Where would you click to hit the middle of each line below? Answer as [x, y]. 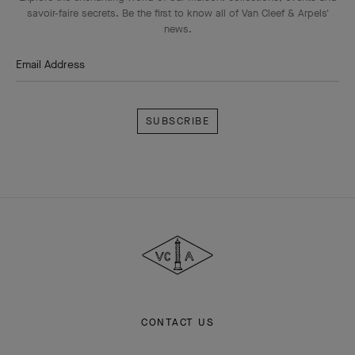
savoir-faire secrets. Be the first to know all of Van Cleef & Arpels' [177, 13]
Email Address [50, 65]
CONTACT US [177, 323]
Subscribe [164, 91]
